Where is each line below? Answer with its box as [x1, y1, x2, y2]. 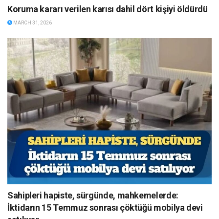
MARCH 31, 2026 [12, 20, 52, 26]
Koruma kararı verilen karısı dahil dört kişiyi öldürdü [7, 4, 208, 15]
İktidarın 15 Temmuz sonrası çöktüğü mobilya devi [7, 202, 203, 213]
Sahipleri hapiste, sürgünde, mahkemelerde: [7, 190, 178, 201]
